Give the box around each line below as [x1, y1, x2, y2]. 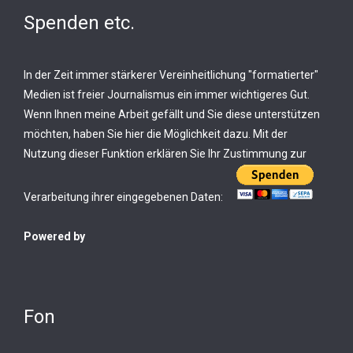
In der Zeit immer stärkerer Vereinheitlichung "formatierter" [24, 69, 318, 81]
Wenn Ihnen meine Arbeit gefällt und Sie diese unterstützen [24, 108, 320, 121]
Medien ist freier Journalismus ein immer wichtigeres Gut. [24, 88, 310, 101]
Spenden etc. [24, 12, 135, 34]
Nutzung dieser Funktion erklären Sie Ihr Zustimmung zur [24, 147, 307, 160]
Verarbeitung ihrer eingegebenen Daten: [24, 191, 225, 203]
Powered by [24, 230, 85, 243]
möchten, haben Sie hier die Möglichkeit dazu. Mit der [24, 128, 288, 140]
